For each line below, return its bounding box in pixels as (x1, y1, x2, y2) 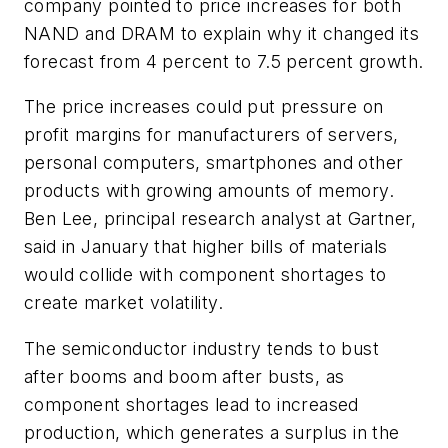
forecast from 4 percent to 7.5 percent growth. (24, 50, 424, 72)
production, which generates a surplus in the (24, 422, 400, 444)
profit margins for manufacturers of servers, (24, 124, 399, 146)
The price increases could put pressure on (24, 96, 384, 118)
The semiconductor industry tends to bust (24, 338, 379, 360)
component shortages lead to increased (24, 394, 359, 416)
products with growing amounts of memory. (24, 180, 394, 202)
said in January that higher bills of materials (24, 236, 388, 258)
